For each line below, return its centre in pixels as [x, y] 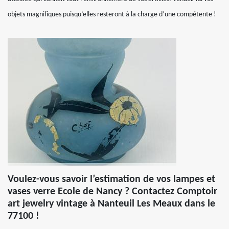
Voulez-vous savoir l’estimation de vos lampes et [111, 179]
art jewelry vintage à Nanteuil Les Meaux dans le [111, 204]
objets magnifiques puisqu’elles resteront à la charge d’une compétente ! [112, 15]
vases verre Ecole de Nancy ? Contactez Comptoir [112, 192]
